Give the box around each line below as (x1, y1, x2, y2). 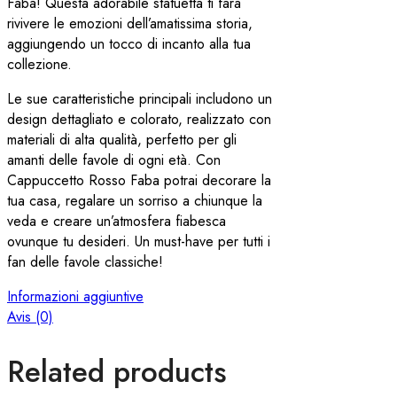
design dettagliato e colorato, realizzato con (7, 108, 271, 129)
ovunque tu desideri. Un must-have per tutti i (7, 230, 270, 252)
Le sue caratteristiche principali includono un (7, 88, 272, 109)
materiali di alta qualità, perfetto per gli (7, 128, 237, 150)
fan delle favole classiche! (7, 251, 163, 272)
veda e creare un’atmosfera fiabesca (7, 210, 226, 231)
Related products (7, 351, 227, 393)
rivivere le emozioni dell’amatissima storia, (7, 12, 253, 34)
